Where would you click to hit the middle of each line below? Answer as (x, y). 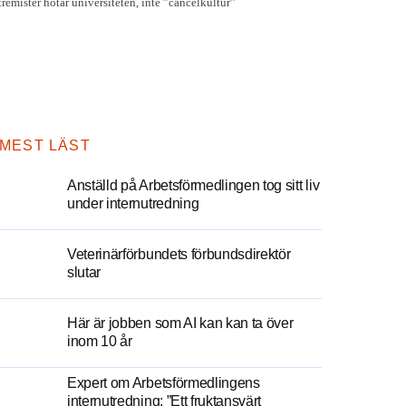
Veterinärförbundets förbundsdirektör (179, 254)
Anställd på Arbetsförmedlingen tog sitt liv (193, 185)
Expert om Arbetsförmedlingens (164, 383)
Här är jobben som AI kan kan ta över (180, 323)
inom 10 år (100, 341)
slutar (84, 272)
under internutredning (133, 203)
